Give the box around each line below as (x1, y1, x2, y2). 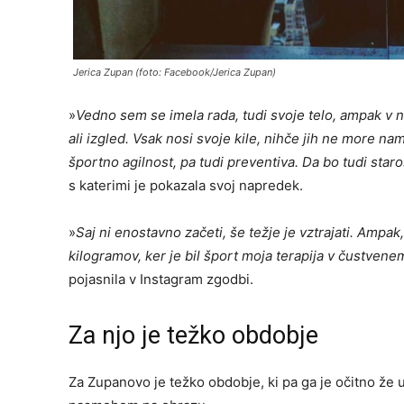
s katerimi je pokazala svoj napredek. (69, 177, 303, 195)
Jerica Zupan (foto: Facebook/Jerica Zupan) (73, 66, 276, 79)
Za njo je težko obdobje (69, 321, 318, 351)
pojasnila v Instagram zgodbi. (69, 271, 253, 289)
